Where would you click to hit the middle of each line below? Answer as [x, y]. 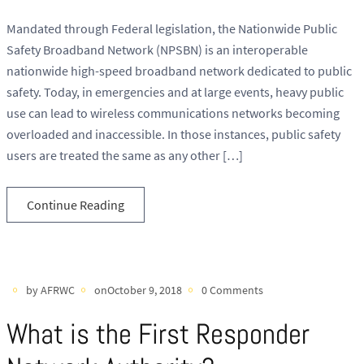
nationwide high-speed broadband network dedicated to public [179, 70]
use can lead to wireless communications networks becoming [173, 113]
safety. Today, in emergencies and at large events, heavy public [175, 91]
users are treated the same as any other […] [125, 155]
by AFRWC [50, 290]
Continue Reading [76, 204]
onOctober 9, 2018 [138, 290]
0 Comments [232, 290]
